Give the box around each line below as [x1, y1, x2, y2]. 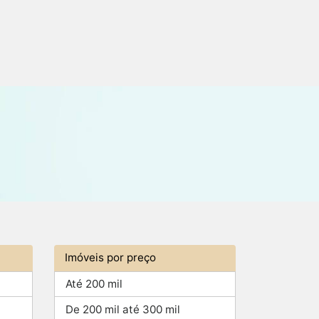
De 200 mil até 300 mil [66, 302, 181, 316]
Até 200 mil [66, 277, 123, 291]
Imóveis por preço [65, 251, 157, 265]
